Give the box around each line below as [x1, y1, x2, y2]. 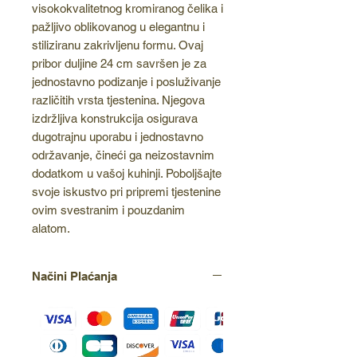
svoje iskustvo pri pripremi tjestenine [32, 185, 221, 199]
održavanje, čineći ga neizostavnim [32, 148, 214, 163]
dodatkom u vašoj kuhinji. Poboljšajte [32, 167, 222, 181]
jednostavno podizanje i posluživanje [32, 75, 221, 89]
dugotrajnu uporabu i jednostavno [32, 130, 203, 144]
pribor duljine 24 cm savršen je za [32, 57, 206, 71]
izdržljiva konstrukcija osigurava [32, 112, 198, 126]
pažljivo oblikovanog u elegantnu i [32, 20, 205, 34]
